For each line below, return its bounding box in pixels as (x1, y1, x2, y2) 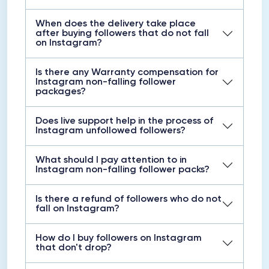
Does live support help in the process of (35, 116, 213, 126)
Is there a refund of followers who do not (35, 195, 222, 204)
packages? (35, 87, 86, 97)
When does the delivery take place (35, 19, 196, 29)
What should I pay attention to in (35, 156, 187, 165)
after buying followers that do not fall (35, 29, 209, 38)
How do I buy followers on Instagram (35, 234, 202, 243)
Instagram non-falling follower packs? (35, 165, 210, 175)
